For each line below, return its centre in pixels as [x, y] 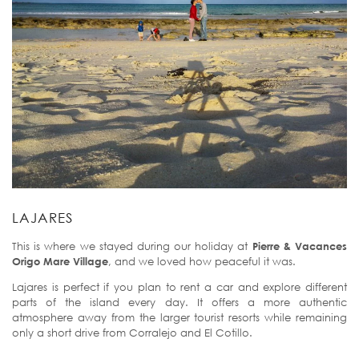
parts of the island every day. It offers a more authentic [179, 302]
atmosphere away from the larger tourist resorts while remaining [179, 317]
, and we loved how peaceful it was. [202, 261]
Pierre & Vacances [300, 246]
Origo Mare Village [60, 261]
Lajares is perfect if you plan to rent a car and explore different [179, 286]
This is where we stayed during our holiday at [132, 246]
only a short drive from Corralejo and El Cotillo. [132, 332]
